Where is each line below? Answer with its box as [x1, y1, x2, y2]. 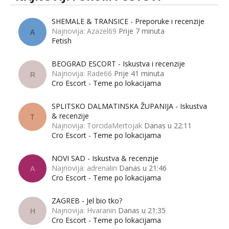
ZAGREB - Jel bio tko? [52, 195, 122, 205]
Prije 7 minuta [119, 26, 165, 36]
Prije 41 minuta [114, 68, 164, 79]
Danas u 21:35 [118, 205, 166, 215]
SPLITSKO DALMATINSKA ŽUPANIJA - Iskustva [52, 101, 207, 111]
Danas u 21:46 [119, 163, 167, 173]
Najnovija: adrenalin [52, 163, 117, 173]
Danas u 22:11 [144, 121, 192, 131]
